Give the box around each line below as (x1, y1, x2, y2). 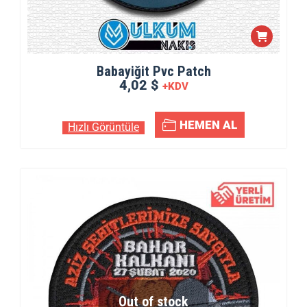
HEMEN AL (180, 117, 237, 132)
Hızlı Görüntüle (68, 121, 139, 134)
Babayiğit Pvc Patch (96, 63, 211, 79)
